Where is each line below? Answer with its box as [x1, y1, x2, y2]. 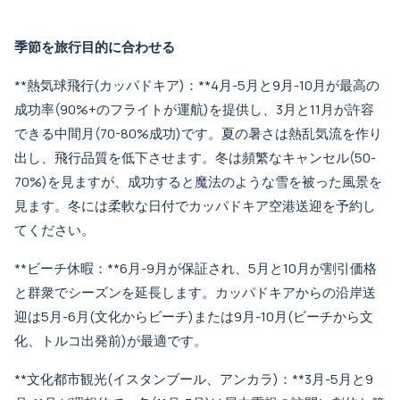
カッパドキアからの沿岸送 [215, 283, 376, 302]
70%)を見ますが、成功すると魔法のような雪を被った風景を [14, 172, 382, 191]
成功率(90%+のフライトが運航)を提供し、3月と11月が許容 [14, 100, 374, 119]
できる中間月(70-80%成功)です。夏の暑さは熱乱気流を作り [14, 124, 382, 143]
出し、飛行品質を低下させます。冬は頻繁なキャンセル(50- [14, 148, 376, 167]
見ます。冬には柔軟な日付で [14, 196, 188, 215]
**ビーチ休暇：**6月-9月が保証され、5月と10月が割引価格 [14, 259, 377, 278]
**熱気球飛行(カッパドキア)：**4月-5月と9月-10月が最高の [14, 76, 379, 95]
